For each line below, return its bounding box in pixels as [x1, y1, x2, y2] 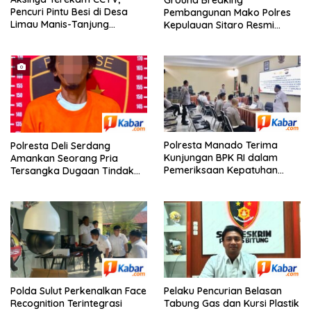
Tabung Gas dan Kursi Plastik [164, 296, 299, 310]
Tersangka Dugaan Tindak [10, 164, 134, 177]
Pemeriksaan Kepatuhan [164, 164, 278, 177]
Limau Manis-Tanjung [10, 18, 109, 31]
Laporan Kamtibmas [164, 189, 260, 202]
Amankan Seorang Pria [10, 151, 118, 165]
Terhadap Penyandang [10, 189, 117, 202]
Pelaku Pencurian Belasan [164, 284, 282, 297]
